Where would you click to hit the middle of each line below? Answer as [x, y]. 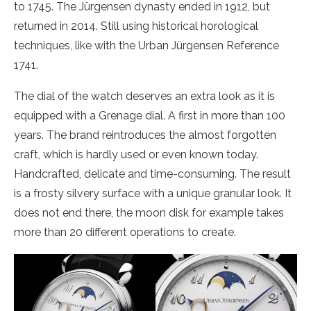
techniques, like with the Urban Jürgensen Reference [146, 45]
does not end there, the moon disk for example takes [149, 213]
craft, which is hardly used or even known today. [136, 154]
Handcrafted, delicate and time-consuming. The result [152, 174]
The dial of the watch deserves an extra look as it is [144, 96]
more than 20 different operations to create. [125, 232]
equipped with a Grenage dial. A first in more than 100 [150, 116]
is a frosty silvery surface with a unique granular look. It [153, 193]
